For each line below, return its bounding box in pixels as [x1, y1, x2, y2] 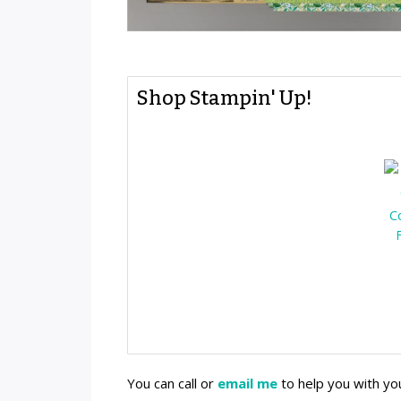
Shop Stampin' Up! [137, 85, 312, 110]
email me [218, 373, 277, 392]
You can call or [127, 373, 218, 392]
